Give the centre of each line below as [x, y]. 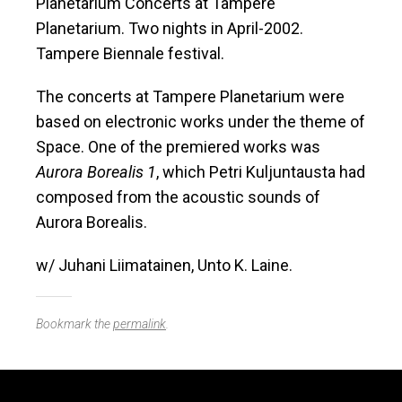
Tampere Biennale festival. [130, 54]
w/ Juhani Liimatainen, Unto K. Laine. [164, 266]
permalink [140, 324]
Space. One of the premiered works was [178, 147]
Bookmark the [74, 324]
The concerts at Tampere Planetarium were [190, 97]
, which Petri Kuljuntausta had [261, 172]
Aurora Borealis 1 [96, 172]
